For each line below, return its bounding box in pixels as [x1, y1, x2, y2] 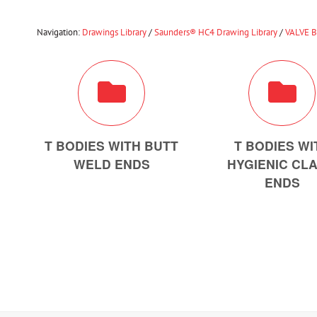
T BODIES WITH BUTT [45, 136, 179, 154]
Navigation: [37, 26, 82, 38]
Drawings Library [82, 26, 146, 38]
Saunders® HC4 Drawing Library [154, 26, 277, 38]
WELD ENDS [73, 154, 150, 173]
